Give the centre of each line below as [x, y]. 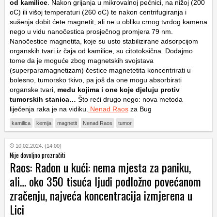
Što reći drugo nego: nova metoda [129, 100]
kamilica [21, 123]
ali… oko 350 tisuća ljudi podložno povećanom [105, 181]
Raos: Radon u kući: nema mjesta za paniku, [100, 167]
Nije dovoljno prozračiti [38, 155]
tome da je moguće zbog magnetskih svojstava [82, 61]
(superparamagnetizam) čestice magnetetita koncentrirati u [100, 70]
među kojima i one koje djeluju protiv [118, 90]
